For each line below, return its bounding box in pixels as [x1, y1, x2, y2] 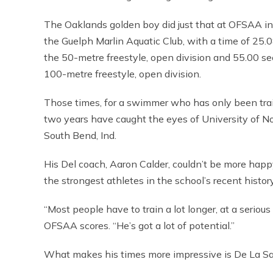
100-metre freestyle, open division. [44, 68, 201, 80]
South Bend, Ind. [44, 129, 116, 141]
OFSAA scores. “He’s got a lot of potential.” [44, 219, 235, 232]
